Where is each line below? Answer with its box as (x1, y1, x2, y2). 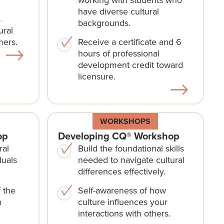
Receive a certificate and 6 (77, 35, 181, 48)
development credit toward (77, 58, 183, 71)
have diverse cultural (77, 4, 159, 17)
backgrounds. (77, 16, 130, 29)
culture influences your (77, 195, 167, 208)
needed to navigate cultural (77, 153, 184, 166)
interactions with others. (77, 206, 170, 219)
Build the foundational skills (77, 141, 184, 154)
